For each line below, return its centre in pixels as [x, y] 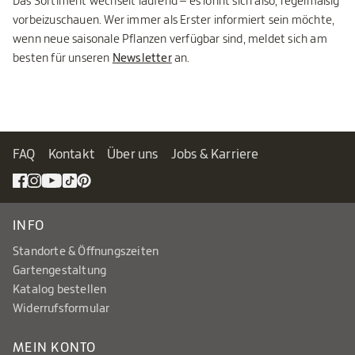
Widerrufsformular [61, 309]
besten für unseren [63, 58]
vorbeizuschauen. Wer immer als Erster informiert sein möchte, [174, 20]
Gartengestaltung [60, 271]
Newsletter [142, 58]
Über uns [133, 154]
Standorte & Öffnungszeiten [86, 252]
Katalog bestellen [60, 290]
